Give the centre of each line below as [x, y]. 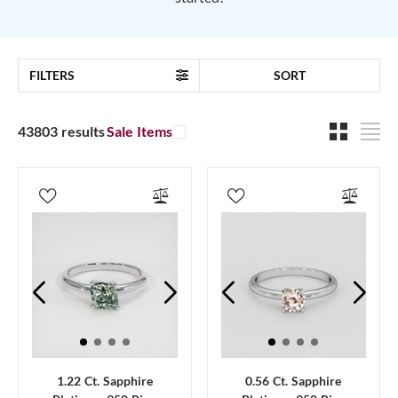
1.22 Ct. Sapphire [104, 380]
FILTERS [52, 75]
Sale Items [139, 131]
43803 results [61, 131]
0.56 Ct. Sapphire [294, 380]
